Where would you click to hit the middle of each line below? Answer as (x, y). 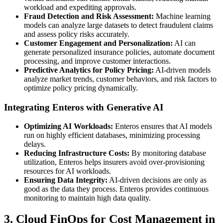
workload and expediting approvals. (80, 7)
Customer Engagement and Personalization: (98, 43)
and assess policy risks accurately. (77, 34)
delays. (35, 144)
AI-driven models (182, 70)
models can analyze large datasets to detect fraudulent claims (118, 25)
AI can (184, 43)
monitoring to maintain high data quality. (87, 198)
